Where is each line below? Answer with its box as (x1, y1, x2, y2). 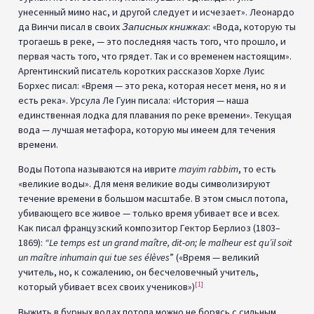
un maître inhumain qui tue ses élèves (18, 251, 170, 264)
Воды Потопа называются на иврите (18, 163, 179, 176)
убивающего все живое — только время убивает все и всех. (18, 207, 280, 220)
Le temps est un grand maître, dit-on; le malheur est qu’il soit (49, 236, 292, 250)
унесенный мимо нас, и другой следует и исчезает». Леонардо (18, 5, 294, 18)
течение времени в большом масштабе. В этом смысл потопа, (18, 192, 288, 205)
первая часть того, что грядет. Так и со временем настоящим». (18, 49, 292, 62)
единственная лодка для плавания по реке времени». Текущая (18, 108, 292, 121)
